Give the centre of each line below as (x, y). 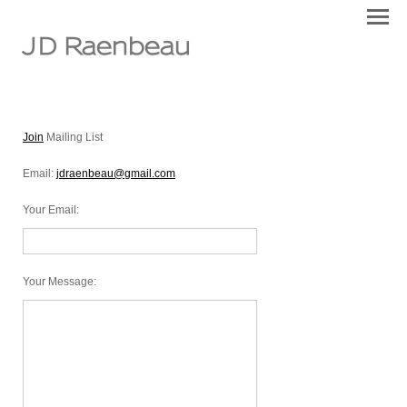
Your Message (58, 282)
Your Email (50, 210)
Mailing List (73, 137)
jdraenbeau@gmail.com (116, 174)
